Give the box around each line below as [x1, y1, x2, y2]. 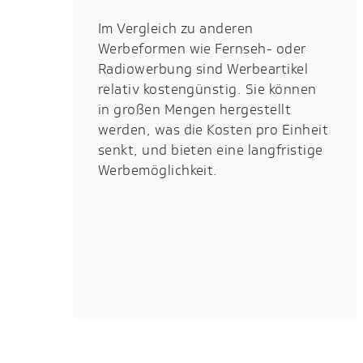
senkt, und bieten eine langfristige [97, 140, 323, 160]
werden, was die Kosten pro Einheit [97, 120, 329, 140]
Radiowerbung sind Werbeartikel [97, 59, 309, 79]
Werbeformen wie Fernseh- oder [97, 39, 306, 59]
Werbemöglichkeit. [97, 160, 218, 181]
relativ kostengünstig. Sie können [97, 79, 317, 100]
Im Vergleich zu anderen [97, 19, 254, 39]
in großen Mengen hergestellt [97, 100, 292, 120]
